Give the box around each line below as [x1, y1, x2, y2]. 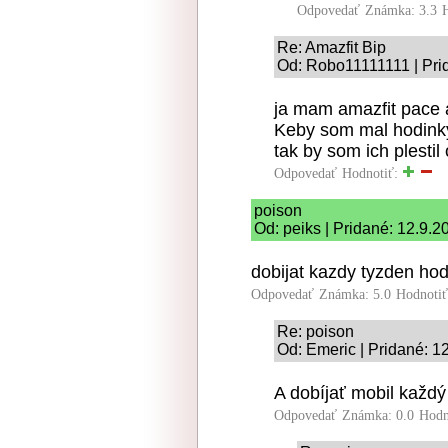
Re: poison [277, 323, 354, 340]
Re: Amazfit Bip [277, 39, 386, 56]
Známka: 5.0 [319, 287, 391, 302]
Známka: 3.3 [365, 3, 437, 18]
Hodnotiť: [342, 166, 402, 181]
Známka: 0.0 [342, 408, 414, 423]
